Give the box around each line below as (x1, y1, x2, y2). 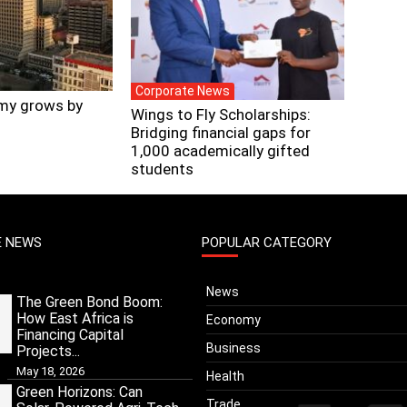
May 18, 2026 (16, 364, 84, 378)
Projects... (16, 342, 80, 360)
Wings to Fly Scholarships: (131, 105, 311, 124)
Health (206, 369, 244, 383)
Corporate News (135, 84, 230, 98)
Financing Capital (16, 326, 124, 343)
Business (206, 341, 261, 355)
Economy (206, 313, 261, 327)
